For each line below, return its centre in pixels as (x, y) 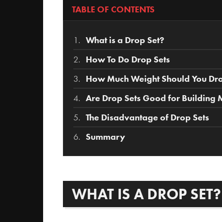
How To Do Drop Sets (128, 59)
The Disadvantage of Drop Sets (147, 117)
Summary (106, 137)
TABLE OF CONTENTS (113, 9)
